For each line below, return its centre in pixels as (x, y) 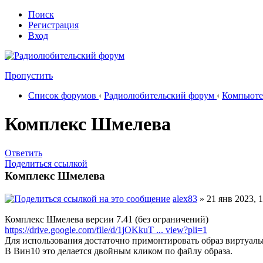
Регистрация (53, 25)
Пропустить (29, 75)
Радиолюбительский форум (159, 95)
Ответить (23, 153)
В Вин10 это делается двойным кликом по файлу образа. (119, 251)
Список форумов (62, 95)
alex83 (185, 199)
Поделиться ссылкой (46, 163)
